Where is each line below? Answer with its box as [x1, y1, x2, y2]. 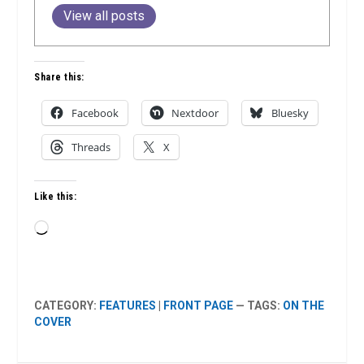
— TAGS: [233, 299, 284, 313]
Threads [71, 140, 111, 155]
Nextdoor [171, 106, 219, 121]
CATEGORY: [34, 299, 100, 313]
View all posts [63, 8, 145, 24]
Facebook [71, 106, 119, 121]
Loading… [48, 222, 97, 236]
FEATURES [99, 299, 157, 313]
